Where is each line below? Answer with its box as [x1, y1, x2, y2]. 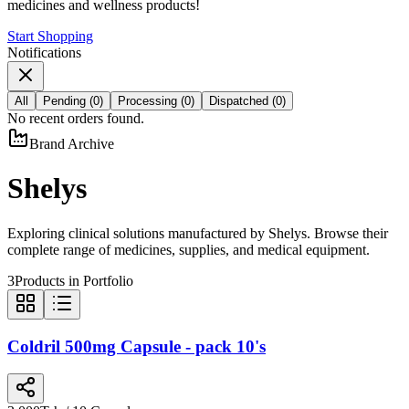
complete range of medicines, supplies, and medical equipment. [7, 241, 370, 257]
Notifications [7, 44, 81, 60]
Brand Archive [29, 135, 114, 152]
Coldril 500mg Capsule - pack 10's [7, 336, 266, 356]
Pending [43, 93, 89, 108]
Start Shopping [7, 27, 93, 44]
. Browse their [307, 225, 388, 241]
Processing [118, 93, 181, 108]
